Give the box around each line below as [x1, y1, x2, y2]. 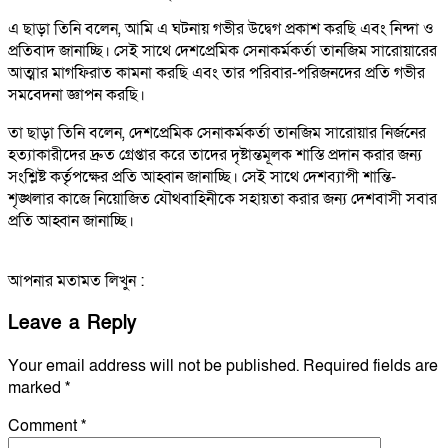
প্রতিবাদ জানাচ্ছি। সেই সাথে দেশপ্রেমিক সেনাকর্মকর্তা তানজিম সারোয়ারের [8, 40, 437, 63]
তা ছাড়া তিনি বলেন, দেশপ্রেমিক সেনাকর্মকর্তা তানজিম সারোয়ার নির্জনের [8, 122, 426, 145]
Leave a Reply [8, 311, 137, 337]
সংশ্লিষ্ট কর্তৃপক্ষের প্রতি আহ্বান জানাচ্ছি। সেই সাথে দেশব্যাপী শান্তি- [8, 166, 396, 189]
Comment [8, 414, 81, 437]
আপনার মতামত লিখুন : [8, 270, 144, 293]
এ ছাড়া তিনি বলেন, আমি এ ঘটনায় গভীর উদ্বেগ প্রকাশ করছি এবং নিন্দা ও [8, 18, 434, 41]
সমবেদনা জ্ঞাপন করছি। [8, 84, 145, 107]
